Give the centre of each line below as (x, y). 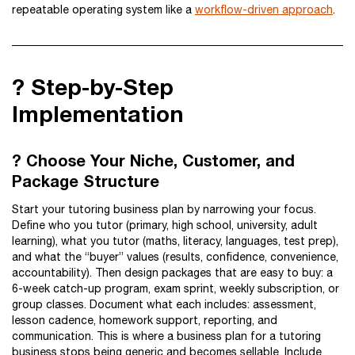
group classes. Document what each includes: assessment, (164, 304)
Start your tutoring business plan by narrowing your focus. (164, 209)
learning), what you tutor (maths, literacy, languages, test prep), (175, 241)
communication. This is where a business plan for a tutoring (166, 336)
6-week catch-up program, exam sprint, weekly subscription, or (176, 288)
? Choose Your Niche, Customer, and (153, 160)
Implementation (97, 114)
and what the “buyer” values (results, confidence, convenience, (175, 257)
